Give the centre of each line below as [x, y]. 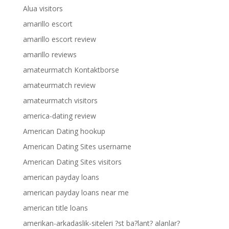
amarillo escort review [59, 39]
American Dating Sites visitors [72, 162]
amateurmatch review [59, 85]
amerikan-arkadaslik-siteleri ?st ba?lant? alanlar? [101, 223]
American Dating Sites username [77, 146]
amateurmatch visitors [60, 100]
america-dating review [59, 116]
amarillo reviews [50, 54]
